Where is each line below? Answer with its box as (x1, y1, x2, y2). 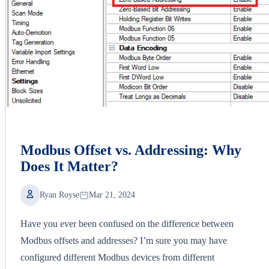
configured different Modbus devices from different (20, 252, 214, 262)
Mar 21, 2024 (89, 190, 135, 199)
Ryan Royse (40, 190, 79, 199)
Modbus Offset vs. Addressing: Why (20, 142, 241, 158)
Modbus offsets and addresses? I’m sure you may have (20, 235, 227, 246)
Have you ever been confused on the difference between (20, 218, 234, 229)
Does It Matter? (20, 158, 118, 174)
